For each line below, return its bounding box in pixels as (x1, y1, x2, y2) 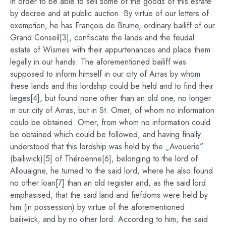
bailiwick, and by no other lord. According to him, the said (10, 213, 208, 225)
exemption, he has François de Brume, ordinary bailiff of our (10, 19, 215, 31)
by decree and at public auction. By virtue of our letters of (10, 7, 209, 19)
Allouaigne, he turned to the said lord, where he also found (10, 164, 213, 177)
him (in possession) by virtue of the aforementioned (10, 201, 185, 213)
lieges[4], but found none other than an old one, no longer (10, 92, 211, 104)
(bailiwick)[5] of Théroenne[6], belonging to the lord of (10, 152, 198, 164)
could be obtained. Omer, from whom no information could (10, 116, 210, 128)
